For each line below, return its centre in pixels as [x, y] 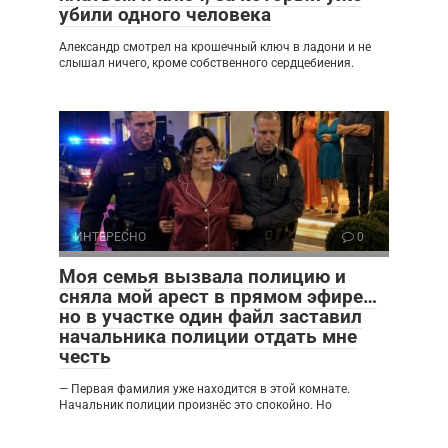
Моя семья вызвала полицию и [202, 276]
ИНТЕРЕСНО [110, 236]
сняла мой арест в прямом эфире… [218, 296]
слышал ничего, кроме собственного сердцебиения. [206, 62]
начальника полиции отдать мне [208, 336]
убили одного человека [165, 14]
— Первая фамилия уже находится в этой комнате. [204, 388]
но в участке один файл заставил [210, 316]
